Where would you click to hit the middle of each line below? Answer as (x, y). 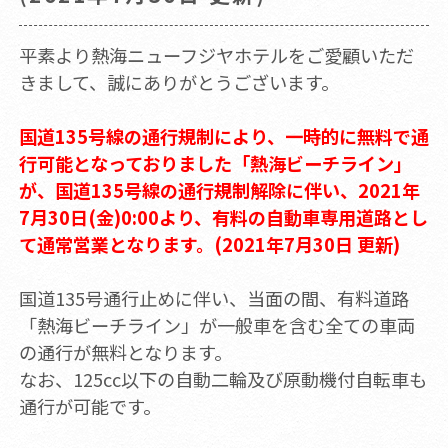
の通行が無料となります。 (125, 351)
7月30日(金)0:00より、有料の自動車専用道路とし (223, 216)
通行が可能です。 (89, 405)
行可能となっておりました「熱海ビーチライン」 (215, 162)
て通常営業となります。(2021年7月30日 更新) (209, 243)
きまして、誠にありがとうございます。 (178, 81)
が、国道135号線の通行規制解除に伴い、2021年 (219, 189)
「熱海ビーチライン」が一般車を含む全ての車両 (216, 324)
